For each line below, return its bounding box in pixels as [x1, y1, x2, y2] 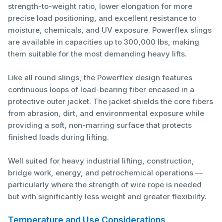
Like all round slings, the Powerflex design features [8, 73, 192, 83]
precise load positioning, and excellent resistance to [8, 13, 196, 23]
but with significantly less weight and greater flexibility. [8, 192, 207, 202]
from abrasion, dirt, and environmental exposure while [8, 109, 204, 118]
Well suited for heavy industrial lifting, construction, [8, 156, 194, 166]
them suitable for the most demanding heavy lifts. [8, 49, 187, 59]
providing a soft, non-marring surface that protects [8, 120, 192, 130]
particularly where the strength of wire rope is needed [8, 180, 202, 190]
